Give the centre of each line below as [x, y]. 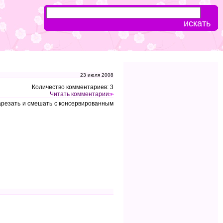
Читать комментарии [79, 94]
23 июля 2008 [97, 75]
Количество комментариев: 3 [73, 87]
